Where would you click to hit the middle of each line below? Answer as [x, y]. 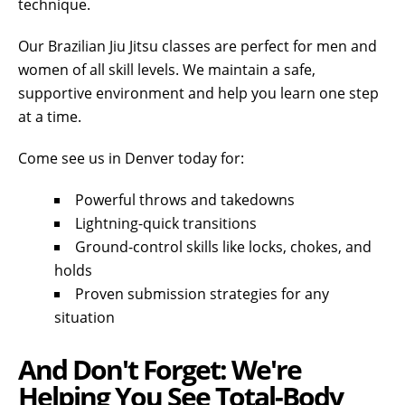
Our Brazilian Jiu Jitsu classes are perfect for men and [198, 47]
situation [85, 318]
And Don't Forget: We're [160, 370]
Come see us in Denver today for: [131, 159]
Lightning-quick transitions [166, 224]
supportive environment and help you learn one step [198, 94]
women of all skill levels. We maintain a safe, [167, 70]
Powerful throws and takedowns [185, 200]
